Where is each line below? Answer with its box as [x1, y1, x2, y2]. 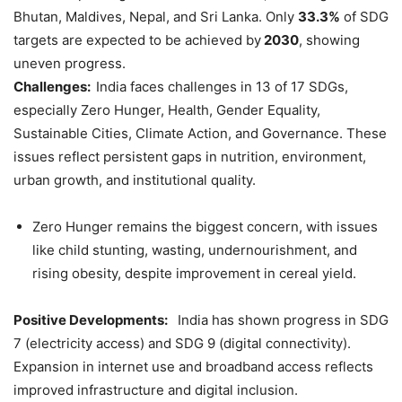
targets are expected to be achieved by [13, 31, 261, 49]
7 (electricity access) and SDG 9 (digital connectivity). [13, 335, 351, 353]
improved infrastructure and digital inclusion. [13, 381, 298, 399]
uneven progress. [13, 55, 126, 73]
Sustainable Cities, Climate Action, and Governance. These [13, 125, 387, 143]
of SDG [340, 8, 389, 26]
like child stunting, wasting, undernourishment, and [32, 241, 357, 259]
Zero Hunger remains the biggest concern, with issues [32, 218, 378, 236]
